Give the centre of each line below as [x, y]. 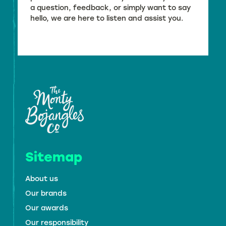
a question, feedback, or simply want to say [110, 8]
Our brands [46, 193]
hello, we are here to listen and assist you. [107, 18]
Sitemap [54, 157]
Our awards [47, 208]
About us [42, 179]
